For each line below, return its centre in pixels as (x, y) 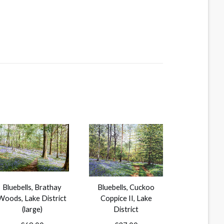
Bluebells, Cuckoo (126, 187)
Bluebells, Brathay (32, 187)
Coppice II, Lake (126, 198)
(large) (32, 209)
